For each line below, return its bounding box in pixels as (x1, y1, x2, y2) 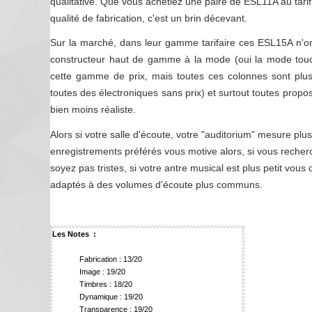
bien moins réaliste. (50, 104, 139, 116)
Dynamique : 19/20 (73, 292, 143, 301)
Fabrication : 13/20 (73, 254, 142, 263)
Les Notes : (52, 229, 96, 238)
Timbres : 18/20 (73, 279, 132, 288)
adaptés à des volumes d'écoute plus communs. (50, 178, 265, 190)
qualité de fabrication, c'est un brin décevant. (50, 12, 250, 24)
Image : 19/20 (73, 267, 125, 276)
